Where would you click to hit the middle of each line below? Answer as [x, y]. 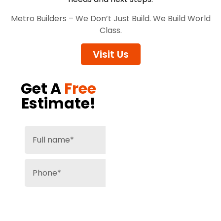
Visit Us [110, 55]
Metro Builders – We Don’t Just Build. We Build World [110, 18]
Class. [110, 30]
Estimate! [59, 104]
